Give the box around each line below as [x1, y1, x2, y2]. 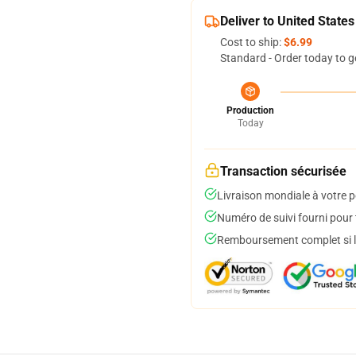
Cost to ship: [220, 36, 284, 48]
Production [226, 105, 274, 116]
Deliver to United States [220, 14, 354, 29]
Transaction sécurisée [220, 164, 346, 179]
